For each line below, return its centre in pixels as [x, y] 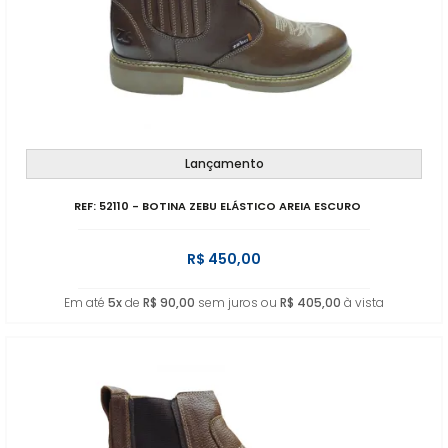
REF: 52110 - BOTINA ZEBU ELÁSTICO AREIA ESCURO [218, 206]
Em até [86, 302]
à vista [362, 302]
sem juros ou [237, 302]
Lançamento [224, 163]
